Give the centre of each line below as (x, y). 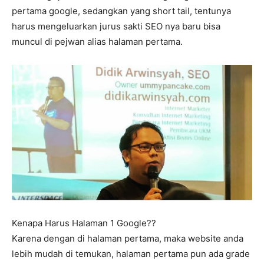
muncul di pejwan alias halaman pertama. (97, 41)
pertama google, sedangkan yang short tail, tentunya (121, 11)
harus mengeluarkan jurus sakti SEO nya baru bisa (116, 26)
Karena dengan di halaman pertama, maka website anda (128, 239)
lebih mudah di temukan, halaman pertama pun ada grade (131, 254)
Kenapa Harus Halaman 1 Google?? (84, 223)
